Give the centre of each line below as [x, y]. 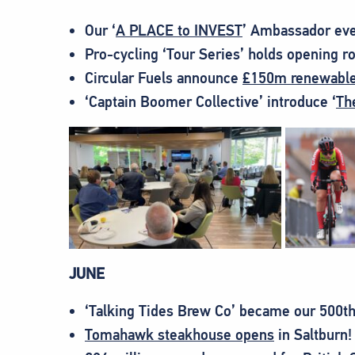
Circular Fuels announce [164, 78]
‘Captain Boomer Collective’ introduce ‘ [210, 102]
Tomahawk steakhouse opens [179, 335]
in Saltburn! [313, 335]
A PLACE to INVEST [179, 31]
